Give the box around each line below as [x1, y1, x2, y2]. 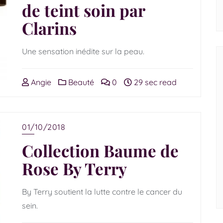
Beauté [66, 77, 94, 87]
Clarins [22, 17, 77, 39]
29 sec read [132, 77, 177, 87]
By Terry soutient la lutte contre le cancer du [22, 187, 182, 197]
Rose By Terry [22, 157, 127, 179]
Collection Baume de [22, 139, 179, 161]
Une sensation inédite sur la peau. [22, 46, 144, 56]
